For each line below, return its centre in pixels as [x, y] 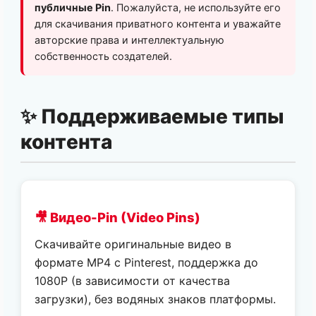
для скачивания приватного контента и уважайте [158, 24]
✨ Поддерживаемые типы [152, 116]
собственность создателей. [103, 56]
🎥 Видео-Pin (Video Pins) [118, 218]
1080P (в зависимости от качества [133, 280]
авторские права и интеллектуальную [129, 40]
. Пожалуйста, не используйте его [196, 7]
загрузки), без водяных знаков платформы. [156, 299]
